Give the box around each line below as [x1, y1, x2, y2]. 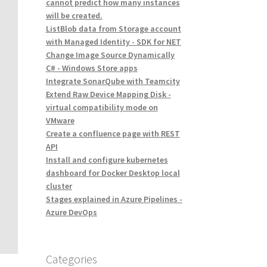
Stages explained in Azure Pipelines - [45, 194, 182, 205]
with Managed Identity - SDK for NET [45, 36, 181, 48]
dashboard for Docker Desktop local [45, 167, 180, 179]
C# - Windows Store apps [45, 63, 138, 74]
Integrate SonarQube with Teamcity [45, 76, 180, 87]
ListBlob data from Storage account [45, 23, 181, 35]
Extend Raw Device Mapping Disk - [45, 89, 171, 100]
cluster [45, 181, 72, 192]
